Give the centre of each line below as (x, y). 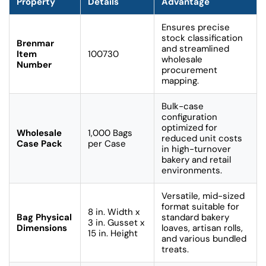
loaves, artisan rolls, (202, 228)
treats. (175, 249)
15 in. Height (113, 233)
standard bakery (195, 217)
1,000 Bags (110, 133)
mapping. (180, 80)
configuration (189, 117)
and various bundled (204, 238)
